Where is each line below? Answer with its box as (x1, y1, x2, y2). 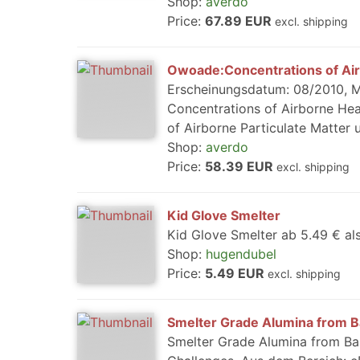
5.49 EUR (205, 265, 268, 281)
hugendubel (206, 246, 276, 262)
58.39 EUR (205, 158, 276, 174)
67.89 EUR (205, 13, 275, 29)
